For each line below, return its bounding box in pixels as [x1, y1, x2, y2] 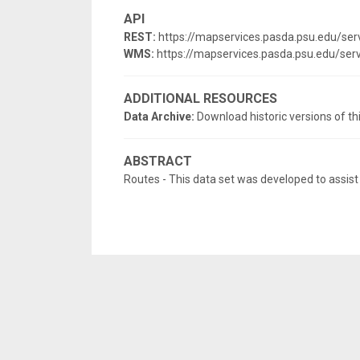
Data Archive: [124, 110, 197, 123]
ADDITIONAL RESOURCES [124, 91, 277, 106]
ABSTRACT [124, 153, 192, 169]
